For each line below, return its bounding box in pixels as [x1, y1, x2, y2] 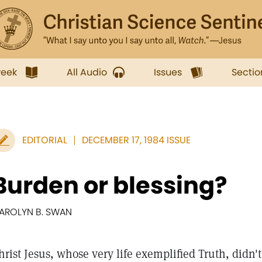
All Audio [67, 65, 107, 79]
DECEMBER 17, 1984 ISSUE [82, 133, 191, 147]
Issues [154, 65, 182, 79]
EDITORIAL [22, 133, 67, 147]
